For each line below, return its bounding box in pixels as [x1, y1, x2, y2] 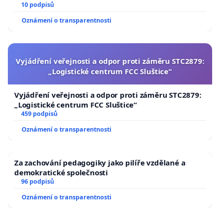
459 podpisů [21, 109, 57, 118]
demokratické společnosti [14, 167, 108, 177]
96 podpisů [21, 177, 54, 186]
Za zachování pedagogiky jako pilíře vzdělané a [14, 157, 186, 167]
